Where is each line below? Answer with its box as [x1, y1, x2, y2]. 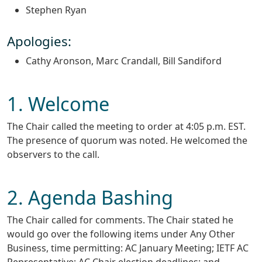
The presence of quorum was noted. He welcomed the [7, 134, 247, 147]
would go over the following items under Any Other [7, 227, 235, 241]
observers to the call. [7, 148, 99, 161]
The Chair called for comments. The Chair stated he [7, 213, 233, 227]
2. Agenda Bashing [7, 184, 173, 211]
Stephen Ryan [26, 4, 87, 17]
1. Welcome [7, 91, 109, 117]
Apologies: [7, 32, 71, 50]
